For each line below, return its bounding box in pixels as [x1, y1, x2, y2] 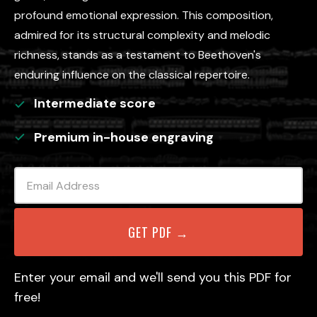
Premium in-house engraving [34, 129, 214, 146]
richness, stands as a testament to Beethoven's [14, 47, 261, 62]
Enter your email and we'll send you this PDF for [14, 269, 292, 286]
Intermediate [34, 95, 117, 112]
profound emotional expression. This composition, [14, 8, 273, 23]
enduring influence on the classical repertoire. [14, 67, 250, 82]
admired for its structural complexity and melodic [14, 28, 270, 42]
